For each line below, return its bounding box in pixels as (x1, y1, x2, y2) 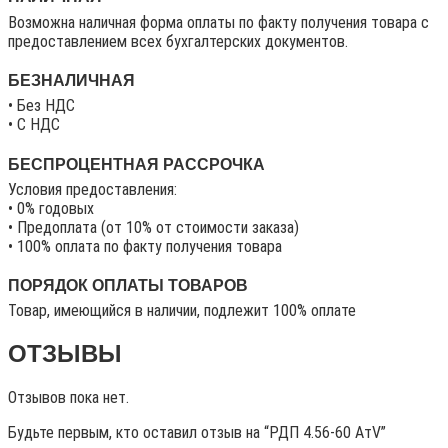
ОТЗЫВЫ (8, 340, 122, 368)
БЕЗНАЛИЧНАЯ (8, 72, 135, 90)
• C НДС (8, 115, 60, 135)
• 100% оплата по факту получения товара (8, 236, 282, 256)
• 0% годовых (8, 198, 94, 218)
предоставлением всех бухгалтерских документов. (8, 31, 348, 51)
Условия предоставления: (8, 179, 177, 199)
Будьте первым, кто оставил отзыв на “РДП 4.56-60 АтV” (8, 423, 386, 443)
